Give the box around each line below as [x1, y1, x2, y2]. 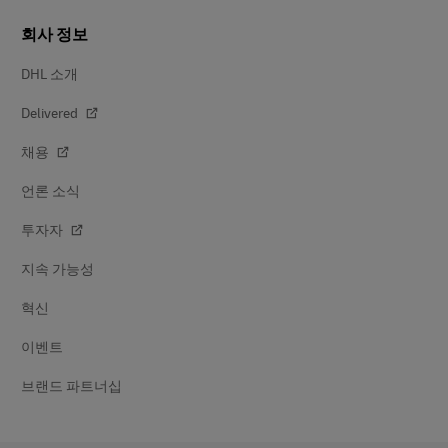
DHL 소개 [21, 65, 78, 83]
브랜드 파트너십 [21, 377, 125, 395]
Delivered [21, 104, 81, 122]
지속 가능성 [21, 260, 94, 278]
